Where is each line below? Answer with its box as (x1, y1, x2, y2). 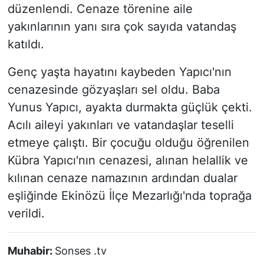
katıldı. (7, 37, 44, 52)
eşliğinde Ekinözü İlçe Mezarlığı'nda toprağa (7, 189, 252, 203)
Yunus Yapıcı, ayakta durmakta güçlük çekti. (7, 100, 252, 115)
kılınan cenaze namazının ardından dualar (7, 171, 237, 186)
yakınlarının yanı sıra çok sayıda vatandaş (7, 19, 236, 34)
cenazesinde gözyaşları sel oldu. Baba (7, 82, 220, 97)
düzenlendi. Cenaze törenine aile (7, 2, 193, 16)
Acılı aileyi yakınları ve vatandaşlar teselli (7, 118, 234, 133)
